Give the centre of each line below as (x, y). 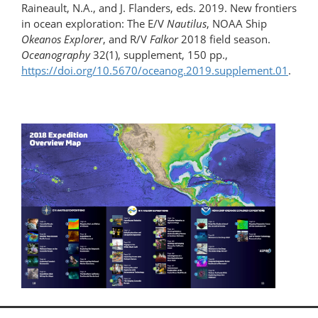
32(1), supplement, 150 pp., (159, 54)
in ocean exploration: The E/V (94, 23)
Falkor (164, 39)
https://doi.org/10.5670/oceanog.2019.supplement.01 (155, 70)
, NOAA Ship (237, 23)
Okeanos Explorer (62, 39)
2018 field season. (224, 39)
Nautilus (187, 23)
